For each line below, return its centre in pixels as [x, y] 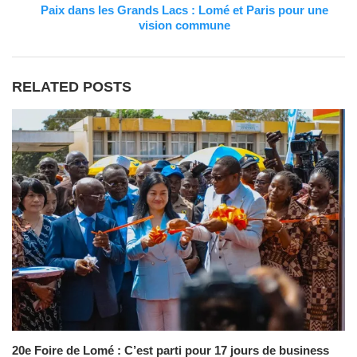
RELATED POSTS [72, 86]
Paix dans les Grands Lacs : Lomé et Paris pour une [184, 10]
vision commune [184, 25]
